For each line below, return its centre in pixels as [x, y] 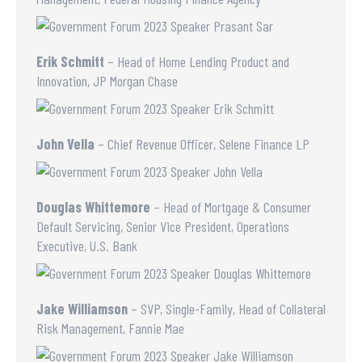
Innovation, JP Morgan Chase [107, 81]
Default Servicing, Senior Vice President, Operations [163, 226]
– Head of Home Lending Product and [197, 61]
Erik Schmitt [70, 61]
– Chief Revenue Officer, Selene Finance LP [202, 144]
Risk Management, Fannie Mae [110, 328]
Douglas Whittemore [93, 207]
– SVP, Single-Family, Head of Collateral [227, 309]
